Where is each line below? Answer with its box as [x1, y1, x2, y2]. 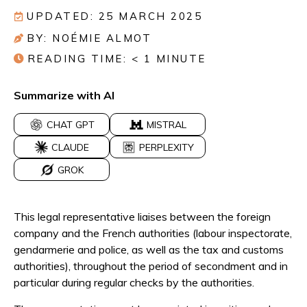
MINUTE [156, 52, 206, 65]
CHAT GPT [46, 119, 95, 132]
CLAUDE [51, 141, 89, 154]
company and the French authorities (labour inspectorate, [14, 226, 292, 241]
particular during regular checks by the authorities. [14, 275, 254, 290]
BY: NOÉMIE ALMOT [27, 32, 151, 45]
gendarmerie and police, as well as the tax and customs [14, 243, 284, 257]
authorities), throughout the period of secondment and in [14, 259, 288, 273]
